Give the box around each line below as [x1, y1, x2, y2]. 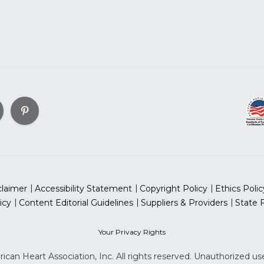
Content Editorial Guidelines [18, 197, 133, 209]
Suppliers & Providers [140, 197, 227, 209]
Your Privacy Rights [98, 227, 166, 237]
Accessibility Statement [35, 183, 132, 194]
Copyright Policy [140, 183, 207, 194]
